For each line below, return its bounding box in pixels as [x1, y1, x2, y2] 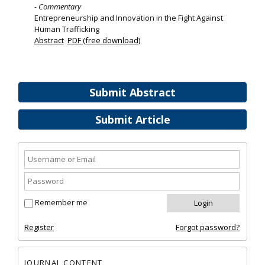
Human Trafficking [34, 24, 99, 35]
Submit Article [95, 112, 170, 127]
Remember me [35, 197, 88, 208]
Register [24, 222, 54, 233]
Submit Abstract [89, 85, 176, 100]
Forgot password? [176, 222, 240, 233]
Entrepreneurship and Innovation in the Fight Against [34, 12, 223, 24]
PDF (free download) [67, 35, 140, 46]
